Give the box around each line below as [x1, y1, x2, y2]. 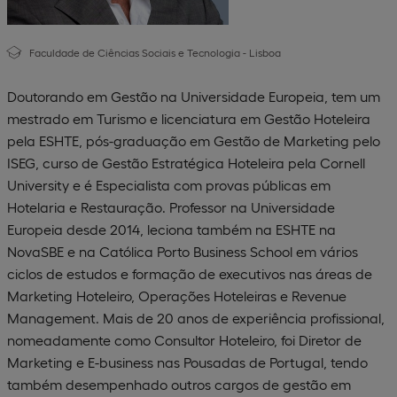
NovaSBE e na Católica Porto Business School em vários [7, 243, 358, 260]
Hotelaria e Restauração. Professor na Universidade [7, 198, 335, 215]
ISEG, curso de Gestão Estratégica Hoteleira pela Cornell [7, 154, 365, 171]
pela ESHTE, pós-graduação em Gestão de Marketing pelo [7, 132, 380, 149]
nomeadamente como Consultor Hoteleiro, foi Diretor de [7, 331, 362, 348]
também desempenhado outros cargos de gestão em [7, 376, 351, 393]
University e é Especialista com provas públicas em [7, 176, 331, 193]
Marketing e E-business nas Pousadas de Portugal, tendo [7, 354, 368, 370]
